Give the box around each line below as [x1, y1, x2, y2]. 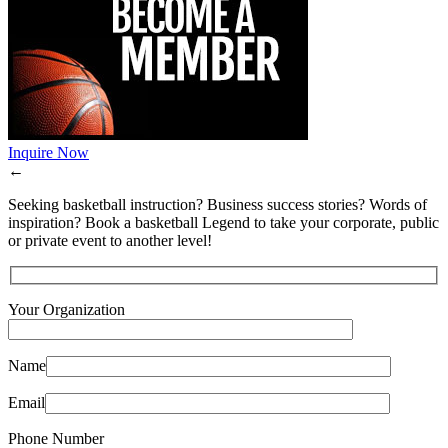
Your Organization [8, 301, 125, 319]
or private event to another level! [8, 231, 212, 249]
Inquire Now [8, 143, 89, 161]
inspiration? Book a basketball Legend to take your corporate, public [8, 213, 439, 231]
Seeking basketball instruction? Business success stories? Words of [8, 195, 427, 213]
